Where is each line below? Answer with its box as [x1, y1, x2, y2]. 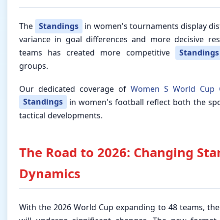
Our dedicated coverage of [19, 83, 131, 94]
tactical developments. [19, 110, 103, 121]
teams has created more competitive [19, 47, 175, 58]
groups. [19, 60, 48, 72]
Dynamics [19, 165, 81, 182]
